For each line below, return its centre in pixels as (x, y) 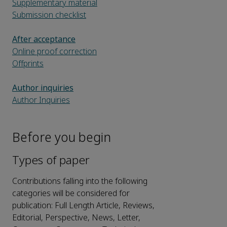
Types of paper (51, 161)
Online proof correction (54, 52)
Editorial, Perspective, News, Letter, (76, 218)
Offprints (28, 64)
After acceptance (44, 40)
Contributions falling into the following (80, 181)
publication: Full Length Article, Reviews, (83, 206)
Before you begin (62, 138)
